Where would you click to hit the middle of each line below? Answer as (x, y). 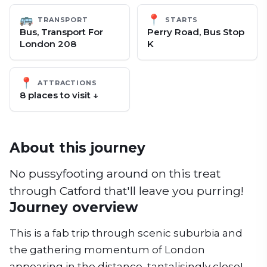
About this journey (77, 148)
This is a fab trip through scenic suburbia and (126, 233)
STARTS (182, 19)
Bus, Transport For (61, 32)
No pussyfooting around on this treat (115, 173)
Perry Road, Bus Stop (196, 32)
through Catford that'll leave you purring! (127, 191)
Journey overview (74, 207)
